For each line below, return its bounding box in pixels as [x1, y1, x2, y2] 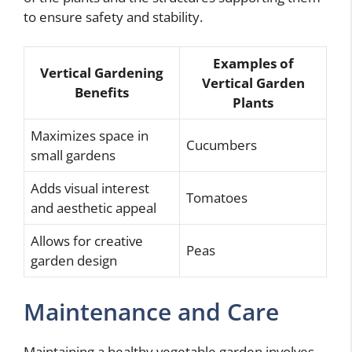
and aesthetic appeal [31, 199, 156, 217]
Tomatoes [186, 189, 247, 207]
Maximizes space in [31, 126, 148, 145]
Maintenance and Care [24, 295, 279, 328]
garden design [31, 251, 117, 269]
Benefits [75, 83, 129, 101]
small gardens [31, 146, 115, 164]
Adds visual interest [31, 179, 149, 197]
